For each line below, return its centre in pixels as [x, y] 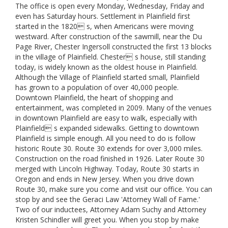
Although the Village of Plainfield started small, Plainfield [107, 77]
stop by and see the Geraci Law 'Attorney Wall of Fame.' [108, 199]
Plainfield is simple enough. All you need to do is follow [105, 138]
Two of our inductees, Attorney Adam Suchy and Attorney [111, 209]
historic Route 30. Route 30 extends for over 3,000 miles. [109, 148]
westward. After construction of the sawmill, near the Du [109, 36]
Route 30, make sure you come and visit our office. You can [114, 189]
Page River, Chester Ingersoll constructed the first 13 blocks [113, 47]
